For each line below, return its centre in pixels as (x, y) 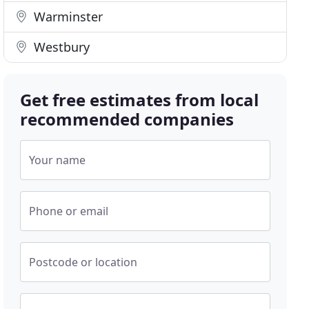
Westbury (60, 47)
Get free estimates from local (140, 100)
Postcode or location (83, 262)
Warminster (67, 17)
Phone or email (69, 211)
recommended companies (127, 119)
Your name (58, 160)
